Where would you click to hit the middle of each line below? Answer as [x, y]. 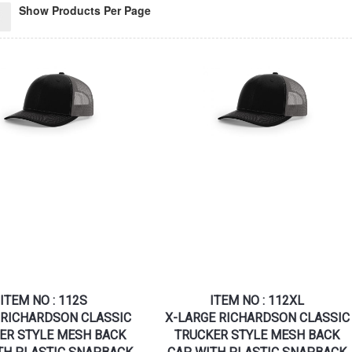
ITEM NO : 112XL [257, 301]
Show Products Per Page [85, 11]
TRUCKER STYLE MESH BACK [257, 335]
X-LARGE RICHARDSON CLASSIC [257, 318]
